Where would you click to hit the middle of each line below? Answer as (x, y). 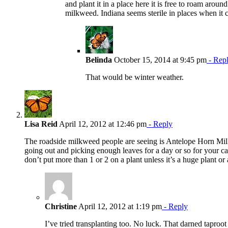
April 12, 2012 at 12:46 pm (102, 124)
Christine (61, 206)
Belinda (99, 60)
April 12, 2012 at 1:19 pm (119, 206)
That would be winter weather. (135, 77)
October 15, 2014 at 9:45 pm (159, 60)
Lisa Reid (41, 124)
